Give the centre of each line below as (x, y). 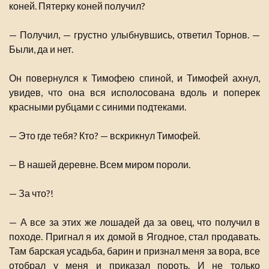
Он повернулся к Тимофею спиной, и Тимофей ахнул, (134, 78)
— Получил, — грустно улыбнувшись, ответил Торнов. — (134, 35)
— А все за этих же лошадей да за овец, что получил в (134, 222)
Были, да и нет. (41, 49)
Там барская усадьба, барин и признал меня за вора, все (134, 251)
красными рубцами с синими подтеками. (98, 107)
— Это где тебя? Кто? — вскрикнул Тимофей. (104, 136)
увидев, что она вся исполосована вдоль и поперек (134, 92)
